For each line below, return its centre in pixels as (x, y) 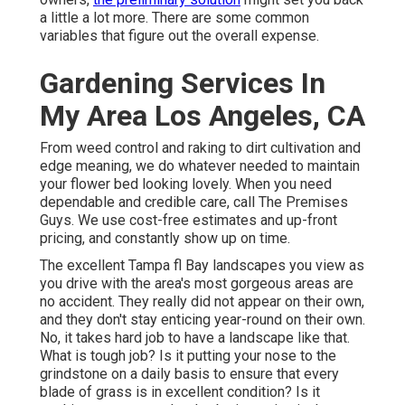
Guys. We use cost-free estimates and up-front (188, 220)
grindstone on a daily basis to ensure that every (189, 373)
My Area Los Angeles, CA (202, 115)
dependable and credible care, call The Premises (194, 202)
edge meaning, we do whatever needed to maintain (200, 165)
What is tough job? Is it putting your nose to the (188, 355)
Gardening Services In (183, 83)
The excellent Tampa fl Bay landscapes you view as (202, 265)
